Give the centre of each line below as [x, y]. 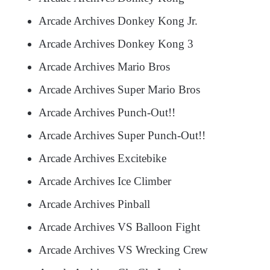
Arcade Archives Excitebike [102, 158]
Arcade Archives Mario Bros [104, 67]
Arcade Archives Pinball [94, 204]
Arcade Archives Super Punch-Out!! [122, 135]
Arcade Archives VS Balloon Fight [119, 227]
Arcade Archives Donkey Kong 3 [116, 44]
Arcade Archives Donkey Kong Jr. [120, 21]
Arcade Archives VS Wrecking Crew [123, 250]
